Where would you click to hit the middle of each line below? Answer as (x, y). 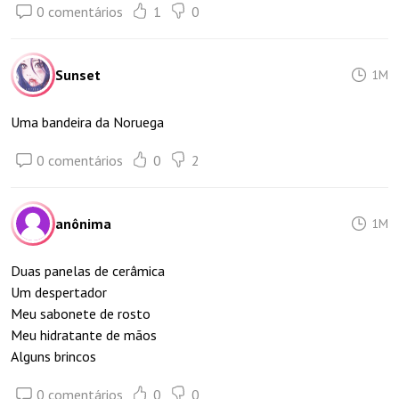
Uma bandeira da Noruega (87, 122)
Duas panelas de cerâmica (88, 271)
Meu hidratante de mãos (84, 335)
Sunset (78, 75)
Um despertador (59, 292)
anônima (83, 224)
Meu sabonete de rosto (81, 313)
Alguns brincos (53, 356)
